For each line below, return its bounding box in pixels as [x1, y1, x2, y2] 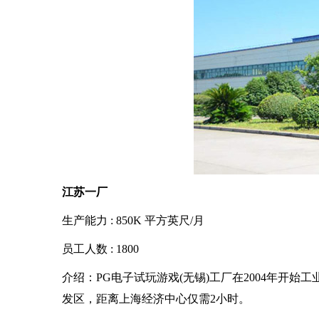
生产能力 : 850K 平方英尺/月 [62, 214, 204, 226]
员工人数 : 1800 [62, 243, 139, 255]
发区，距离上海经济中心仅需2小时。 [62, 293, 250, 305]
